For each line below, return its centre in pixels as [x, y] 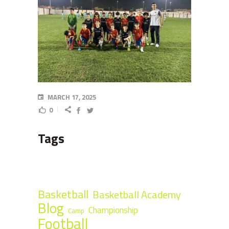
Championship [113, 210]
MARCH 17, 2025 [71, 97]
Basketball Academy [137, 194]
